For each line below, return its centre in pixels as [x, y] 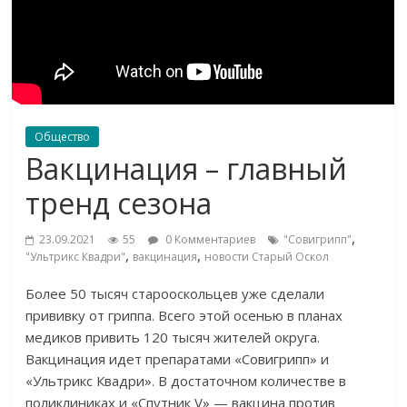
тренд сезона [119, 203]
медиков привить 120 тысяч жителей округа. [173, 338]
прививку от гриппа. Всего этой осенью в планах [184, 316]
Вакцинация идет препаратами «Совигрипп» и [178, 359]
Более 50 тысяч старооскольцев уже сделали [175, 294]
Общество [63, 137]
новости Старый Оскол [267, 257]
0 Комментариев [209, 240]
